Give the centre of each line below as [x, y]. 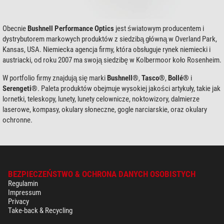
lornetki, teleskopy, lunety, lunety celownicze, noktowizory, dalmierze [101, 99]
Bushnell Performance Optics [71, 28]
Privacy [18, 201]
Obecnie [15, 28]
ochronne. [17, 120]
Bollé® [178, 78]
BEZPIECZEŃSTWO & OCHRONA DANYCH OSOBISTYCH [102, 174]
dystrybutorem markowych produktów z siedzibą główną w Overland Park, [110, 39]
